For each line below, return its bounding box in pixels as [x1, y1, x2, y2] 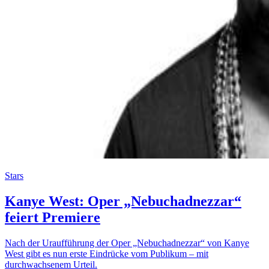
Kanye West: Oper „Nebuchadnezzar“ [5, 193, 241, 209]
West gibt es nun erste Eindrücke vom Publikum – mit [5, 248, 208, 259]
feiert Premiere [5, 209, 100, 225]
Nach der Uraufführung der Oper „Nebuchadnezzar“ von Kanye [5, 237, 249, 248]
